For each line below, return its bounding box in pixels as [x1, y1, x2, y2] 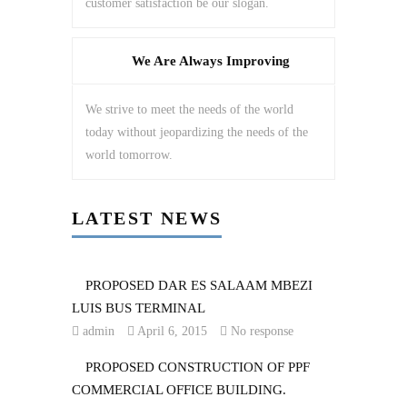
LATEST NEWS [72, 207, 223, 228]
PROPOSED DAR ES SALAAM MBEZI [85, 277, 313, 293]
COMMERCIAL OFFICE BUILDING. [72, 382, 286, 397]
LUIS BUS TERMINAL [72, 300, 205, 315]
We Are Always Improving [132, 53, 290, 68]
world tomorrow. [85, 147, 173, 162]
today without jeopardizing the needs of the [85, 124, 308, 139]
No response [227, 323, 293, 338]
